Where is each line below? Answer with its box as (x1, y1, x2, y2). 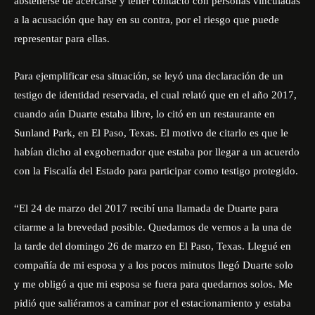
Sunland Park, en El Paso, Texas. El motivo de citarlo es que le (14, 127, 288, 139)
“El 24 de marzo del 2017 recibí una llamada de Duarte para (14, 202, 278, 214)
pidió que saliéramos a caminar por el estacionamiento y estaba (14, 297, 291, 309)
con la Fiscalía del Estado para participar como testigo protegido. (14, 165, 298, 176)
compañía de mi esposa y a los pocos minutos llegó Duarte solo (14, 259, 293, 271)
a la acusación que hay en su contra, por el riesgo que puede (14, 14, 279, 25)
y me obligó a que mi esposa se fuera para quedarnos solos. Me (14, 278, 292, 290)
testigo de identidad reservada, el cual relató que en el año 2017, (14, 89, 297, 101)
